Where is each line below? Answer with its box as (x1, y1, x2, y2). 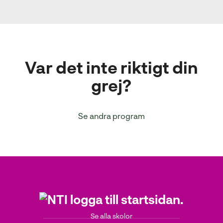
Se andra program (78, 111, 145, 120)
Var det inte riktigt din (24, 57, 198, 77)
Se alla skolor (90, 211, 132, 220)
